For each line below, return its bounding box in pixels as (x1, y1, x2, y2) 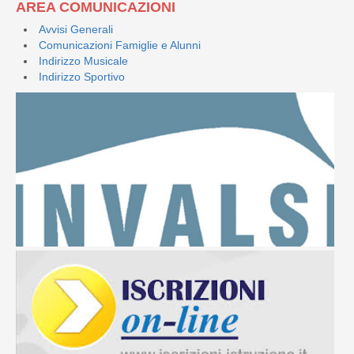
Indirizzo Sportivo (39, 70, 125, 84)
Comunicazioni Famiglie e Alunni (39, 39, 201, 52)
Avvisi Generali (39, 23, 113, 36)
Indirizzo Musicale (39, 55, 128, 68)
